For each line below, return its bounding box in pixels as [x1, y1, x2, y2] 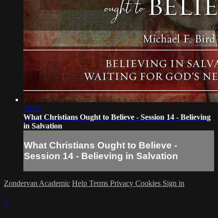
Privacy [110, 179, 135, 187]
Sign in [163, 179, 184, 187]
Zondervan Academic [4, 179, 70, 187]
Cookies [135, 179, 163, 187]
